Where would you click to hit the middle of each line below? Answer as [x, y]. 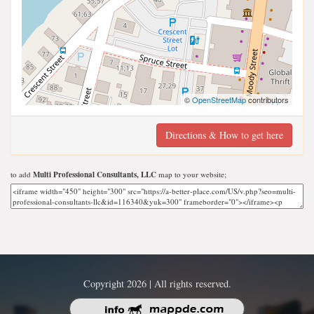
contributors [267, 100]
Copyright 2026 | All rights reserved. [157, 284]
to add [22, 175]
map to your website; [191, 175]
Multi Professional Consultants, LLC [95, 175]
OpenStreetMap [219, 100]
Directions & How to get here [224, 135]
